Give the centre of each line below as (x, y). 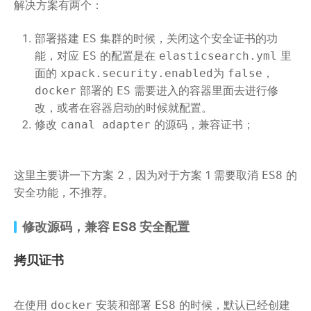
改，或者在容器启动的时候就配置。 (124, 108)
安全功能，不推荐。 (64, 193)
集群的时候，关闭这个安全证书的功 (187, 39)
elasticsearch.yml (218, 56)
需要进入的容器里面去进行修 (204, 91)
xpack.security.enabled (137, 74)
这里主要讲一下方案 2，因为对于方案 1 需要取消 (138, 175)
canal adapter (106, 125)
